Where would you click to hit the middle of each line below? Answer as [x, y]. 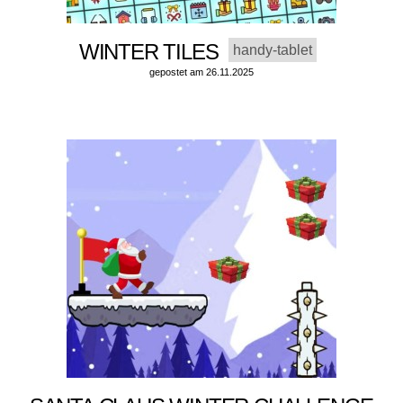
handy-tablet [273, 50]
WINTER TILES [154, 52]
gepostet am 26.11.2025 [201, 72]
